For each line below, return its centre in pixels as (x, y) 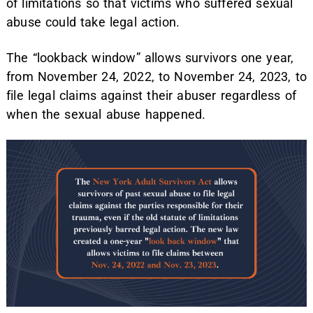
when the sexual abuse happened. (106, 114)
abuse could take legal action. (93, 22)
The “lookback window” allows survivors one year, (150, 57)
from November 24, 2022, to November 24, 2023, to (157, 76)
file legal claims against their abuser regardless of (152, 95)
